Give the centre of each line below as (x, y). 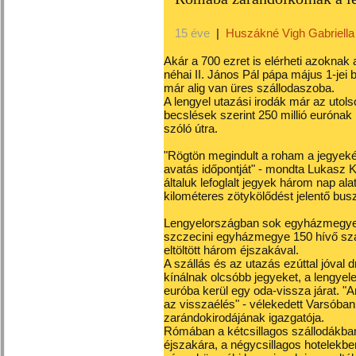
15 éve (194, 33)
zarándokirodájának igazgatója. (244, 317)
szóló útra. (191, 128)
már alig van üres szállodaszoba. (249, 88)
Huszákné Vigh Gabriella (290, 33)
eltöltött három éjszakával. (231, 250)
